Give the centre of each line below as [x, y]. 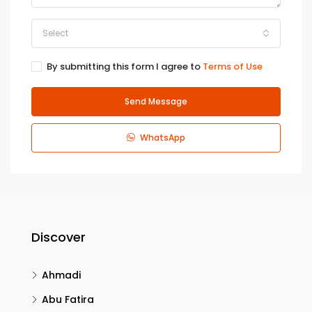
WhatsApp [162, 138]
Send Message [156, 101]
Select [55, 33]
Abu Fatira [68, 299]
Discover [58, 237]
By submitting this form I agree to [125, 67]
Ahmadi [61, 275]
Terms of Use [233, 67]
